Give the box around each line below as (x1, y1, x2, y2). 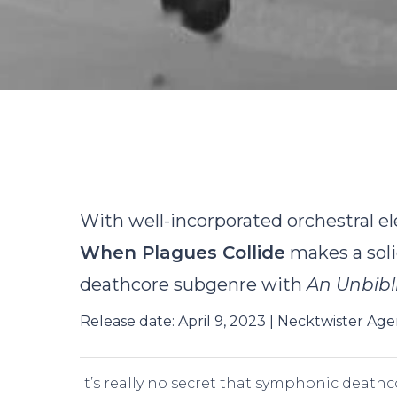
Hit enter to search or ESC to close (80, 343, 332, 360)
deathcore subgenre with (80, 274, 307, 295)
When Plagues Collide (80, 242, 286, 263)
